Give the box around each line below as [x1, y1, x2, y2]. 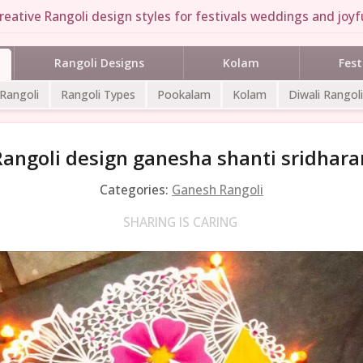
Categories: [100, 180, 172, 199]
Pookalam [157, 86, 211, 102]
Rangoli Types [61, 86, 135, 102]
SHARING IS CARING [122, 212, 237, 231]
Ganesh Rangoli [172, 180, 263, 199]
